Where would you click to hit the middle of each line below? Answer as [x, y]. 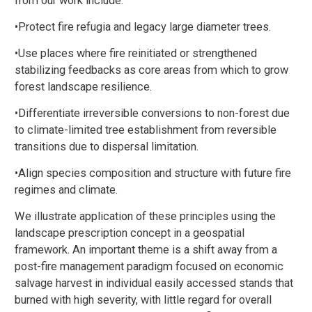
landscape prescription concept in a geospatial [130, 233]
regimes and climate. [66, 190]
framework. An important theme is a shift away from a [146, 250]
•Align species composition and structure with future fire [153, 173]
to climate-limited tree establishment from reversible [146, 130]
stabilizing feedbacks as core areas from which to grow [151, 70]
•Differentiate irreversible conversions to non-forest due [152, 114]
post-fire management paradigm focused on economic [149, 267]
